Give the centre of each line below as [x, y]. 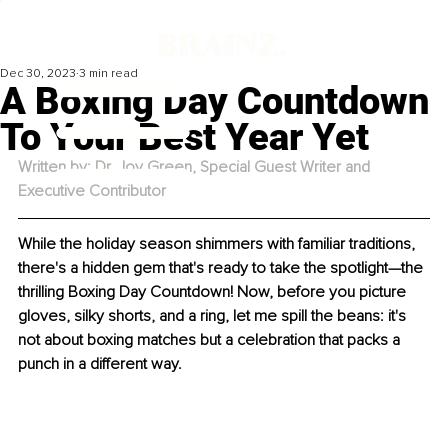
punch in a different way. [100, 364]
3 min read [108, 74]
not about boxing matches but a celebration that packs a [211, 340]
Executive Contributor [92, 191]
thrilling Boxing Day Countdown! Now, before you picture [214, 292]
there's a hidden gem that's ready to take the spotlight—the [222, 268]
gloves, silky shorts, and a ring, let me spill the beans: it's [214, 316]
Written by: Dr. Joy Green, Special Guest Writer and [196, 167]
